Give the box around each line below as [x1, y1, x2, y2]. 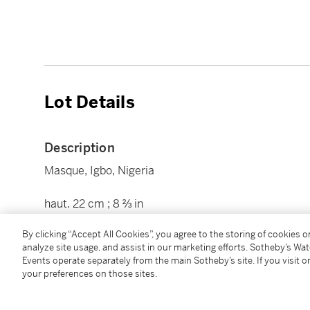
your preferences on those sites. [22, 268, 157, 280]
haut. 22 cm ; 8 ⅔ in [44, 196, 143, 211]
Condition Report [44, 235, 149, 251]
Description [44, 139, 115, 156]
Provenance [44, 280, 116, 297]
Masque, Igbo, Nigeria [44, 163, 154, 178]
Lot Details [44, 91, 135, 113]
